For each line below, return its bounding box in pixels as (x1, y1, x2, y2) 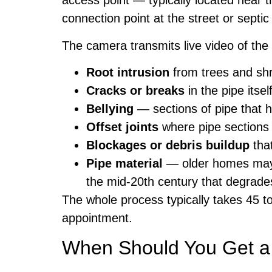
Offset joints (86, 120, 158, 134)
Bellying (86, 102, 134, 116)
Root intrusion (86, 66, 169, 80)
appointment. (62, 211, 132, 225)
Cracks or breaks (86, 84, 185, 98)
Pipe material (86, 157, 163, 171)
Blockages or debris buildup (86, 138, 250, 152)
